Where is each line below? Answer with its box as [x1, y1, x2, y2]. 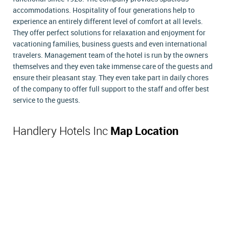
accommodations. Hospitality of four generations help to [13, 6, 195, 14]
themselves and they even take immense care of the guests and [13, 62, 213, 71]
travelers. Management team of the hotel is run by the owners [13, 51, 208, 59]
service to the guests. [13, 96, 80, 104]
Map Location [110, 125, 178, 138]
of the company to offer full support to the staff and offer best [13, 85, 209, 93]
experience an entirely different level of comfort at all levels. [13, 17, 203, 26]
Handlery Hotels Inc [13, 125, 110, 138]
